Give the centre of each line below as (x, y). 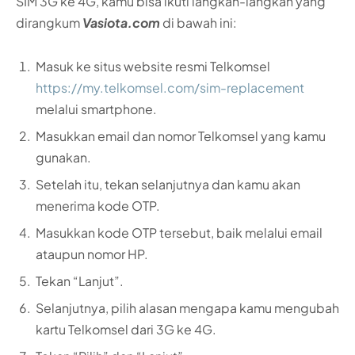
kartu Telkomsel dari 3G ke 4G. (126, 330)
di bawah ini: (198, 22)
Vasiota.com (121, 22)
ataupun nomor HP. (92, 254)
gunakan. (63, 158)
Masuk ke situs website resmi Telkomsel (153, 67)
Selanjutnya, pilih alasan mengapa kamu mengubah (187, 308)
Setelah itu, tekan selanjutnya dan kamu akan (168, 185)
